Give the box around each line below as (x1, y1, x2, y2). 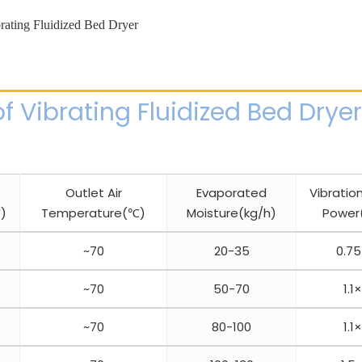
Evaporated (196, 184, 267, 202)
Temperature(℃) (41, 204, 145, 222)
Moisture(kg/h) (187, 204, 276, 222)
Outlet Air (65, 184, 122, 202)
